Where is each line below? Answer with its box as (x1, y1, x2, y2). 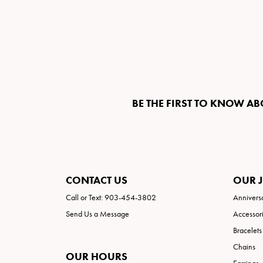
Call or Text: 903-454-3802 (66, 193, 156, 203)
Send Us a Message (66, 209, 129, 220)
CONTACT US (66, 174, 127, 187)
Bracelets (233, 225, 262, 236)
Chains (233, 242, 255, 252)
